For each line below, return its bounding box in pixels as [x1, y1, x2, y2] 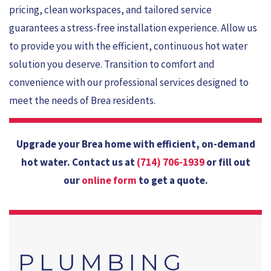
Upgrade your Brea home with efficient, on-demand [16, 137, 255, 151]
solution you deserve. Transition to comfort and [9, 57, 215, 71]
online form [81, 174, 139, 188]
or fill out [206, 155, 250, 169]
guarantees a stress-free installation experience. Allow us [9, 21, 257, 34]
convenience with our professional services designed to [9, 75, 249, 89]
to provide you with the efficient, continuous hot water [9, 39, 247, 53]
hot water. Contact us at [21, 155, 137, 169]
